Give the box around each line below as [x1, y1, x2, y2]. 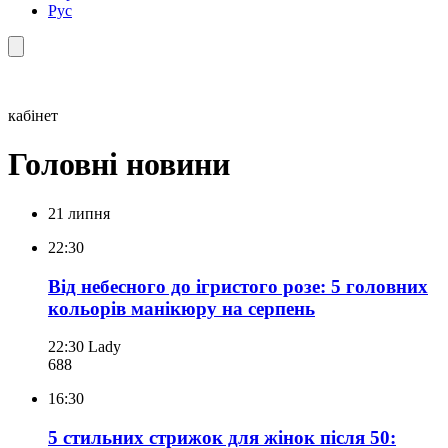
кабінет [8, 107, 58, 124]
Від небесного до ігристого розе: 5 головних [48, 275, 428, 297]
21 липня [48, 204, 110, 222]
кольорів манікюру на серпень [48, 297, 315, 319]
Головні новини [8, 146, 230, 183]
